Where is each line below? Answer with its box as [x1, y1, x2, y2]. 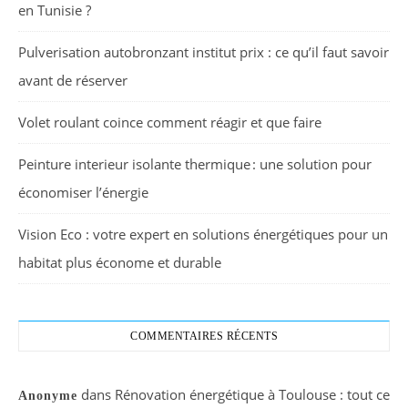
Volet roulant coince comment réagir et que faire [18, 112, 321, 131]
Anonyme [18, 388, 77, 403]
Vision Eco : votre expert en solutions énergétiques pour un [18, 224, 388, 243]
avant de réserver [18, 70, 127, 89]
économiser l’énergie [18, 182, 148, 201]
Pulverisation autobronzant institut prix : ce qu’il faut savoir [18, 42, 389, 61]
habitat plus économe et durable [18, 252, 221, 271]
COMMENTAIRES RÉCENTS [130, 329, 278, 342]
